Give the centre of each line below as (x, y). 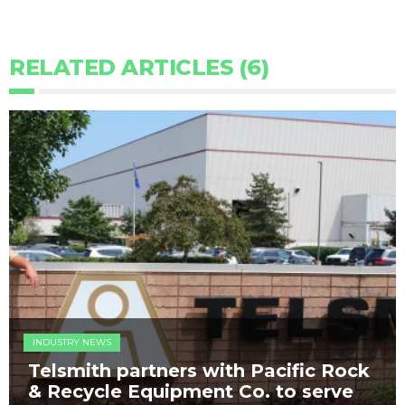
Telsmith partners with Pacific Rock (199, 371)
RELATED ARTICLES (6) (139, 68)
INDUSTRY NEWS (72, 343)
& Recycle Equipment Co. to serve (191, 392)
